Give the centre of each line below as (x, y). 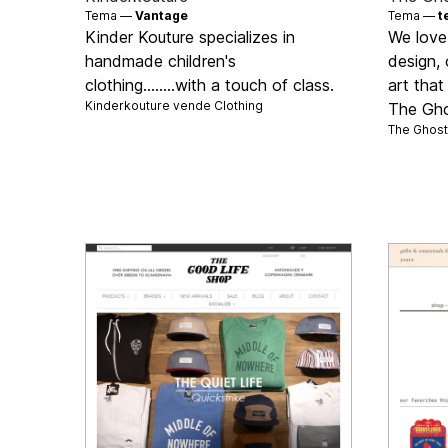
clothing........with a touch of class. (210, 85)
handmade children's (161, 61)
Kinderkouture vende (150, 106)
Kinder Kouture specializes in (190, 37)
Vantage (162, 16)
